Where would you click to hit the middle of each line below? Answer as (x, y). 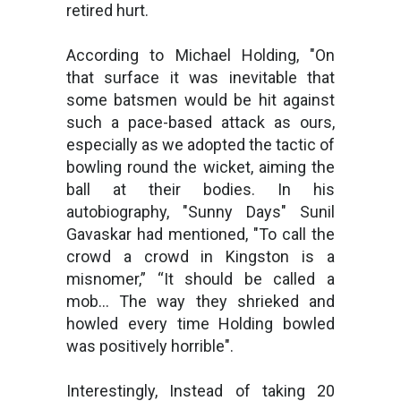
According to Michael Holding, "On (200, 55)
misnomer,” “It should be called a (200, 278)
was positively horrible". (150, 346)
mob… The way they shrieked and (200, 301)
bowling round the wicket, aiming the (200, 166)
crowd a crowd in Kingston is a (200, 256)
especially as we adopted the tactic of (200, 144)
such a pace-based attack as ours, (200, 122)
